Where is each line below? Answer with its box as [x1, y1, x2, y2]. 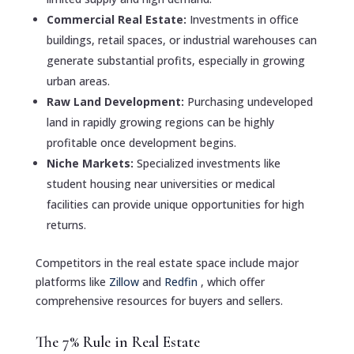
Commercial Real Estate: [46, 11, 190, 27]
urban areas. [46, 73, 110, 88]
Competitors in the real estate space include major [35, 254, 299, 270]
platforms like [35, 273, 109, 289]
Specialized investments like [136, 155, 281, 171]
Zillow [108, 273, 142, 289]
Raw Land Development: [46, 93, 187, 109]
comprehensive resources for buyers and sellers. [35, 292, 283, 308]
